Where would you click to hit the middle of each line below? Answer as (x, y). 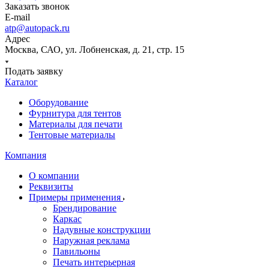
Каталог (21, 82)
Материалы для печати (76, 124)
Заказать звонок (37, 6)
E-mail (17, 17)
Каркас (67, 219)
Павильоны (77, 251)
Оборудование (59, 102)
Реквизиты (51, 186)
